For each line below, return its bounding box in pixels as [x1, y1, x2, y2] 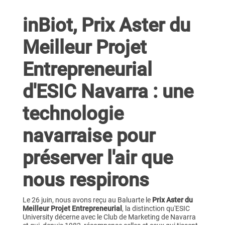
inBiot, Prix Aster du [22, 14, 190, 36]
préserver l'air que [22, 147, 173, 169]
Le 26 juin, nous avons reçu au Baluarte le [22, 196, 152, 204]
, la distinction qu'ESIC [122, 204, 190, 213]
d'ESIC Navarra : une [22, 80, 193, 102]
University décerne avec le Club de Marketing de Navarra [22, 213, 196, 221]
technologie [22, 102, 124, 125]
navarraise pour [22, 125, 155, 147]
